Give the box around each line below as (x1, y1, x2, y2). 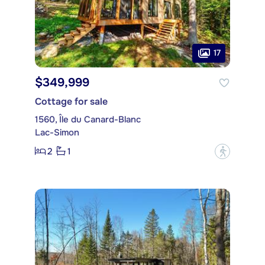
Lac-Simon (35, 126, 79, 138)
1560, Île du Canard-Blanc (35, 113, 141, 125)
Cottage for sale (35, 95, 108, 108)
